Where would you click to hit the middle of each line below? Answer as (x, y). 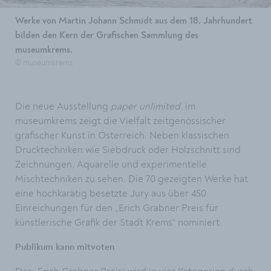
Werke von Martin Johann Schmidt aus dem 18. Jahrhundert (134, 21)
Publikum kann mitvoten (65, 247)
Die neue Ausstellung (63, 106)
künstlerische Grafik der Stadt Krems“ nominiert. (125, 223)
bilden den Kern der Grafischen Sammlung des (107, 36)
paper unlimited (145, 106)
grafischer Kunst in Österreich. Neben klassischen (122, 135)
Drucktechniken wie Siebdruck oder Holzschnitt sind (128, 150)
